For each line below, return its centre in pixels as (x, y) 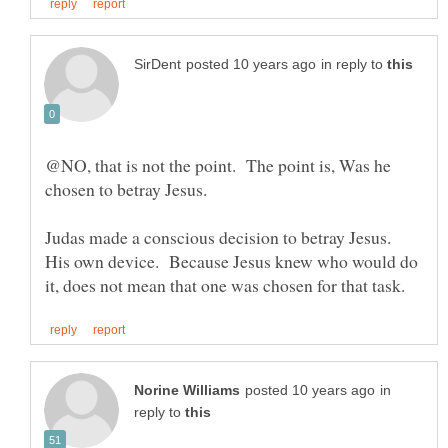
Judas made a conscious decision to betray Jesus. (221, 237)
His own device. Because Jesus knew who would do (231, 261)
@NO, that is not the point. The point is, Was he (218, 165)
